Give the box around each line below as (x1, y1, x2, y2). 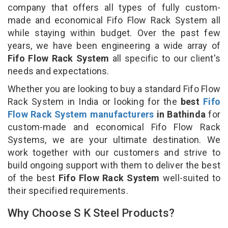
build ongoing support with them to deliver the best (8, 159, 220, 170)
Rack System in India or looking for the (8, 96, 181, 107)
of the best (8, 172, 59, 183)
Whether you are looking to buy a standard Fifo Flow (8, 83, 220, 94)
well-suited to (163, 172, 220, 183)
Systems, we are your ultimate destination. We (8, 134, 220, 145)
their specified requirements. (8, 185, 130, 196)
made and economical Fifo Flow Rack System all (8, 14, 220, 25)
